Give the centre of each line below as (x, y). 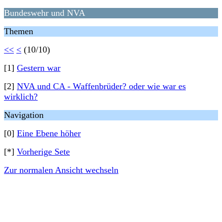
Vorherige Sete (43, 152)
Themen (19, 31)
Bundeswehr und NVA (45, 13)
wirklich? (21, 97)
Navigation (24, 115)
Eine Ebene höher (49, 133)
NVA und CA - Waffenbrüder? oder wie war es (101, 86)
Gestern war (39, 68)
